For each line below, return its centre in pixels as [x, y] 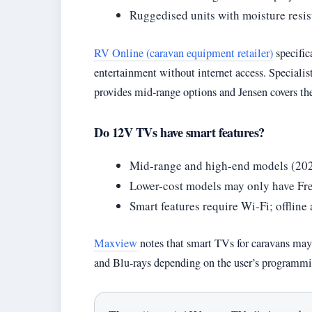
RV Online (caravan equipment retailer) [184, 53]
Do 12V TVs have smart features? [179, 132]
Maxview [116, 243]
